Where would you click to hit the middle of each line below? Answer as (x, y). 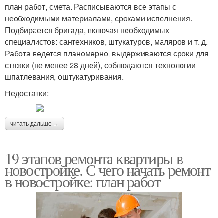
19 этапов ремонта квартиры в (94, 158)
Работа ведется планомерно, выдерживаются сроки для (107, 53)
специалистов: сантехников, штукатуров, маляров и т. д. (106, 41)
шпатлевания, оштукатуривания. (64, 76)
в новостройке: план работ (82, 181)
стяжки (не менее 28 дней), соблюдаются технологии (100, 65)
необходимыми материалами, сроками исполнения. (99, 18)
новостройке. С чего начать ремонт (108, 169)
